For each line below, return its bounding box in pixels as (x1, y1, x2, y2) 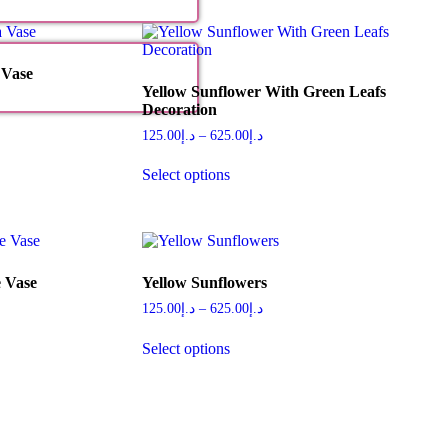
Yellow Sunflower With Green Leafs (141, 82, 386, 100)
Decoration (141, 100, 217, 118)
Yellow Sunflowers (141, 274, 267, 292)
